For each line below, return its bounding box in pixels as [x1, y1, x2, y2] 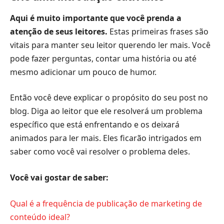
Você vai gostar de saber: [10, 172, 108, 183]
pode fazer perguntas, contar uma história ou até [10, 52, 196, 64]
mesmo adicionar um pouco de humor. [10, 66, 156, 77]
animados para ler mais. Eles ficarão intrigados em [10, 132, 201, 144]
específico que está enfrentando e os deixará [10, 119, 179, 130]
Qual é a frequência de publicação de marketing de [10, 197, 202, 209]
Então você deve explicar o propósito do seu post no [10, 92, 208, 103]
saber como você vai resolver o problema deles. [10, 146, 190, 157]
